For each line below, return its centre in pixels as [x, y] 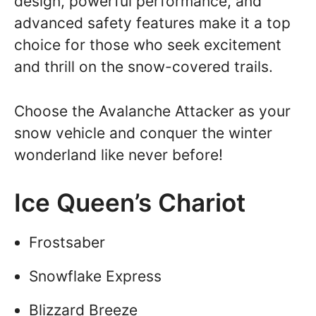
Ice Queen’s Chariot [130, 202]
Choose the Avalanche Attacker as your [152, 111]
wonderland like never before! [119, 154]
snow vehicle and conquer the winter [143, 133]
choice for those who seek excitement [148, 45]
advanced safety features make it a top [152, 23]
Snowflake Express [95, 276]
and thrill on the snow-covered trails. [144, 67]
